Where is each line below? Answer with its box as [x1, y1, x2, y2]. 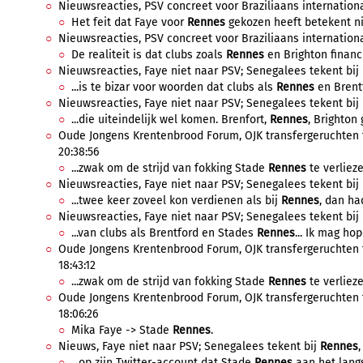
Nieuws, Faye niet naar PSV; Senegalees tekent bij [58, 340, 320, 353]
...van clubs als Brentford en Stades [71, 226, 257, 240]
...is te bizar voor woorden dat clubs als [71, 80, 276, 94]
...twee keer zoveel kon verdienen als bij [71, 194, 281, 207]
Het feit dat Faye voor [71, 15, 187, 29]
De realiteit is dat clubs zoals [71, 48, 226, 62]
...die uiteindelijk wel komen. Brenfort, [71, 113, 270, 126]
